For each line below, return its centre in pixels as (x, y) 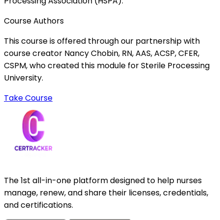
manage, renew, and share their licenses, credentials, (106, 193)
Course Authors (34, 21)
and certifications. (39, 205)
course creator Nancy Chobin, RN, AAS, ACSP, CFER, (102, 54)
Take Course (28, 98)
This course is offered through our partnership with (102, 41)
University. (24, 78)
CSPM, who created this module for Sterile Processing (107, 66)
